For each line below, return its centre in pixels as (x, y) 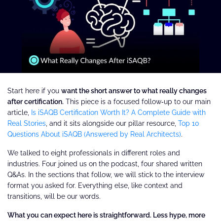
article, (18, 112)
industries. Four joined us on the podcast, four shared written (105, 164)
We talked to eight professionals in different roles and (94, 153)
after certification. (36, 101)
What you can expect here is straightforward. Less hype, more (106, 215)
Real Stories (27, 123)
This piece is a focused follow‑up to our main (137, 101)
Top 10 (188, 123)
